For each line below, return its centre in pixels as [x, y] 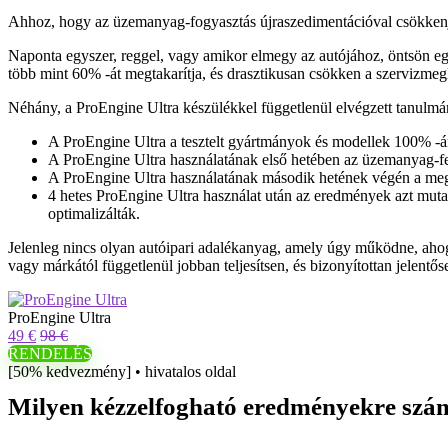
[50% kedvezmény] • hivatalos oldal [122, 371]
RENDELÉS [50, 353]
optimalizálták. [94, 213]
